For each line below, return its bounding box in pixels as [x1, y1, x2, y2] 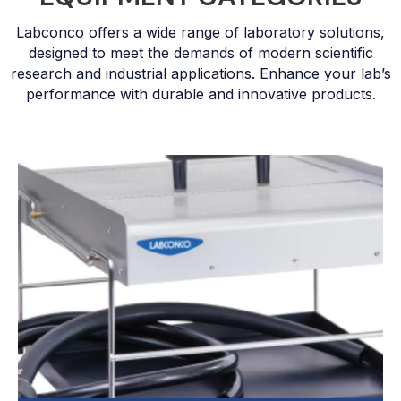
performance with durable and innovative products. [25, 85, 376, 104]
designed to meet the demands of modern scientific [28, 44, 373, 63]
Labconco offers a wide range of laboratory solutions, [16, 23, 385, 42]
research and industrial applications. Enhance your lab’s [10, 64, 391, 83]
